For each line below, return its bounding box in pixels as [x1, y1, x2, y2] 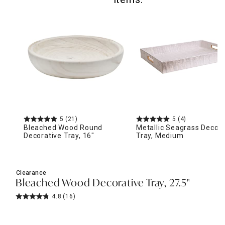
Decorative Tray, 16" [24, 131, 95, 140]
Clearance [16, 169, 47, 176]
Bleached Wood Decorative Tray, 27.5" [16, 178, 190, 189]
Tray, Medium [136, 131, 184, 140]
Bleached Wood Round [24, 123, 103, 132]
